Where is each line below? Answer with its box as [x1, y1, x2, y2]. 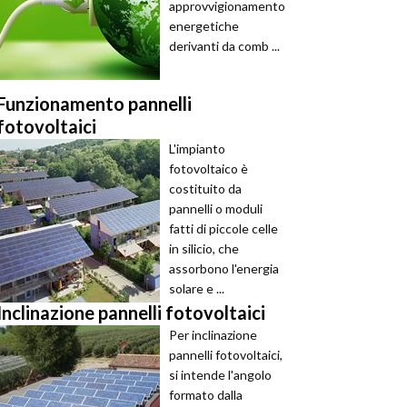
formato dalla [169, 387, 243, 402]
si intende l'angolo [169, 367, 272, 382]
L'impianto [169, 141, 225, 156]
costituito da [169, 181, 242, 196]
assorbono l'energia [169, 261, 279, 276]
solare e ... [169, 281, 224, 296]
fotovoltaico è [169, 161, 248, 176]
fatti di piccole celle [169, 221, 278, 236]
